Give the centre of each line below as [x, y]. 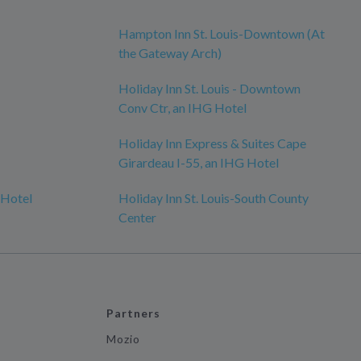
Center [137, 217]
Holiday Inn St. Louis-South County [214, 198]
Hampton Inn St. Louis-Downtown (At [222, 33]
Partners [133, 313]
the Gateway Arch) [170, 53]
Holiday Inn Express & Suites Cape [212, 143]
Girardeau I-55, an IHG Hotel [199, 162]
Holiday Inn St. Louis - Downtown [210, 88]
